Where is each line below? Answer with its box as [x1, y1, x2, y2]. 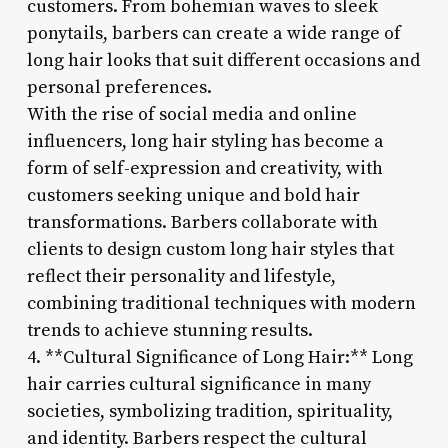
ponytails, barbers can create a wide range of [26, 21, 401, 45]
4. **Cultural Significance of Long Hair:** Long [26, 345, 413, 369]
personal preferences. [26, 75, 212, 99]
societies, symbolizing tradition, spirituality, [26, 399, 393, 423]
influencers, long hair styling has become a [26, 129, 384, 153]
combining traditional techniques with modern [26, 291, 416, 315]
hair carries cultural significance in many [26, 372, 371, 396]
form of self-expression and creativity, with [26, 156, 383, 180]
